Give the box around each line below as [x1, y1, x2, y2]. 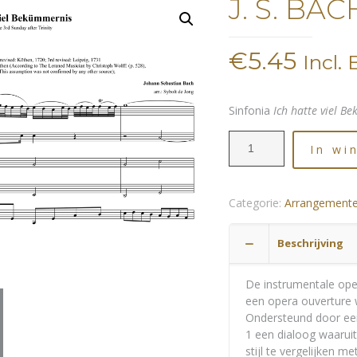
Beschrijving [277, 236, 344, 250]
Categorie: [229, 195, 285, 210]
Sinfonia [229, 103, 274, 118]
